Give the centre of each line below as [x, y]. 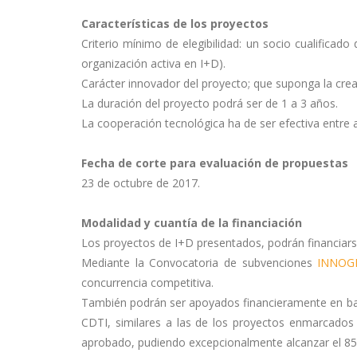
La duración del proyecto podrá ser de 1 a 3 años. [210, 103]
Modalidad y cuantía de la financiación [192, 223]
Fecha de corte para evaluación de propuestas [215, 163]
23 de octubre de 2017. [141, 183]
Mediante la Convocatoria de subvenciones [200, 263]
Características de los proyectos [175, 24]
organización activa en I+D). [153, 63]
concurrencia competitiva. [147, 282]
